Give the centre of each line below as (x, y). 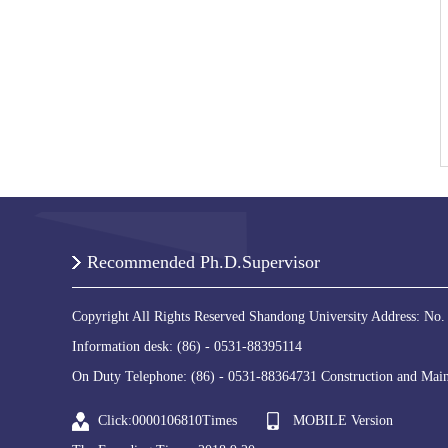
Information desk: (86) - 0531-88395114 (187, 346)
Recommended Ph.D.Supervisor (203, 262)
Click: (115, 420)
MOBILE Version (343, 420)
